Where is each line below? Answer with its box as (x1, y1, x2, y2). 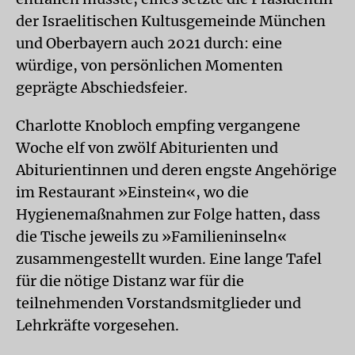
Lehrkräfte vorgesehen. (16, 316, 179, 334)
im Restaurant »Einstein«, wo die (16, 183, 249, 201)
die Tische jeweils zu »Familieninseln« (16, 227, 287, 246)
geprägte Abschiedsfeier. (16, 78, 188, 97)
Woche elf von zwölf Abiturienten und (16, 139, 278, 157)
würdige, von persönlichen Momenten (16, 56, 283, 74)
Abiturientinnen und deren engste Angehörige (16, 161, 337, 179)
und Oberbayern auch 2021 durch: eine (16, 34, 282, 52)
